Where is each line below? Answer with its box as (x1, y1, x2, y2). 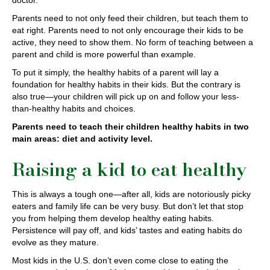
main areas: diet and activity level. (12, 134, 152, 143)
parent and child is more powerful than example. (12, 49, 196, 59)
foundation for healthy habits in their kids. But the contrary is (12, 80, 240, 89)
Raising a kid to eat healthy (12, 155, 246, 183)
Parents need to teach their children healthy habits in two (12, 122, 249, 131)
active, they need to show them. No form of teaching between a (12, 37, 253, 47)
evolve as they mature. (12, 237, 99, 247)
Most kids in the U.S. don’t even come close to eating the (12, 256, 228, 265)
